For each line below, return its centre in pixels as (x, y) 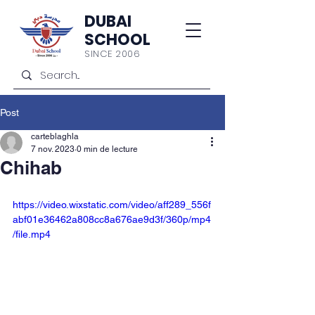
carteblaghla (55, 136)
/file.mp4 (32, 234)
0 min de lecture (107, 149)
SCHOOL (117, 40)
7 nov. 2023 (53, 149)
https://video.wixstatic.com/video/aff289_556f (112, 205)
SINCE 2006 (112, 54)
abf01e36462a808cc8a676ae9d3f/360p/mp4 (112, 219)
